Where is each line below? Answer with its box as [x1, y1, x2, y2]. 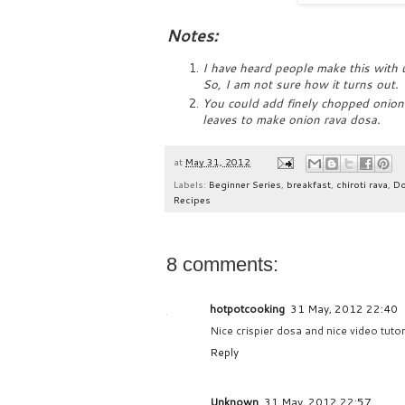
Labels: [174, 177, 209, 192]
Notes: [166, 24, 218, 48]
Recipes [174, 193, 211, 207]
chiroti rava [336, 177, 388, 192]
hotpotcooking [210, 301, 285, 317]
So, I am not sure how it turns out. [202, 75, 402, 92]
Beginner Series [209, 177, 281, 192]
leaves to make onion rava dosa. [202, 110, 384, 127]
